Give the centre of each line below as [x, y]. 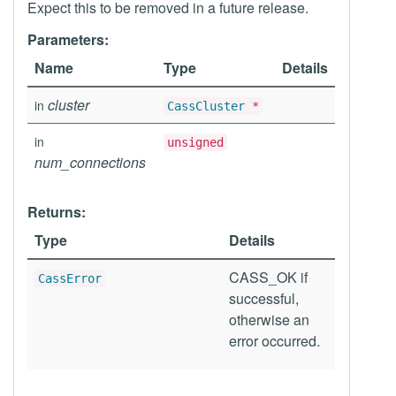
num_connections [90, 162]
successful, [264, 298]
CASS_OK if [268, 277]
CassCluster [206, 106]
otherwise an [269, 320]
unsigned [195, 142]
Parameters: [68, 39]
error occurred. [274, 341]
